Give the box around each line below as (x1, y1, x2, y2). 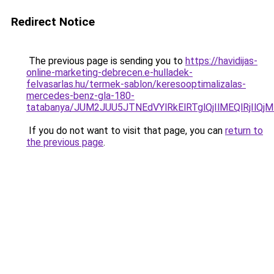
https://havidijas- (185, 55, 257, 67)
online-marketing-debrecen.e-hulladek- (26, 67, 193, 78)
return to (225, 125, 263, 136)
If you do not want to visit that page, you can (26, 125, 225, 136)
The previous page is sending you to (26, 55, 185, 67)
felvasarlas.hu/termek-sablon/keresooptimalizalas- (26, 78, 246, 90)
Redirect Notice (11, 15, 95, 29)
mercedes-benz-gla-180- (26, 90, 135, 102)
